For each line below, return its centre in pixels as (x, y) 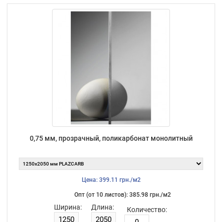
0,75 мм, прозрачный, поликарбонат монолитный (111, 138)
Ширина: (68, 207)
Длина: (102, 207)
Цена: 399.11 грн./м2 (111, 180)
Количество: (147, 209)
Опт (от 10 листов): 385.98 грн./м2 (122, 194)
